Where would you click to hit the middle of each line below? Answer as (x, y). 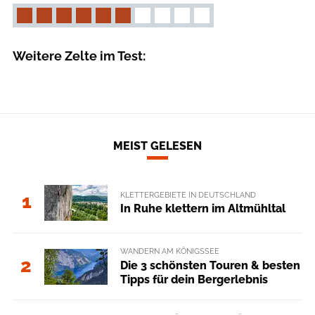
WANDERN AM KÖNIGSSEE (169, 251)
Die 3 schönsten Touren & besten (210, 265)
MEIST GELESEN (157, 146)
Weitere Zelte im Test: (79, 56)
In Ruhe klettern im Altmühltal (202, 208)
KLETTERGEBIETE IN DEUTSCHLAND (188, 194)
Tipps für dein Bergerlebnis (194, 279)
